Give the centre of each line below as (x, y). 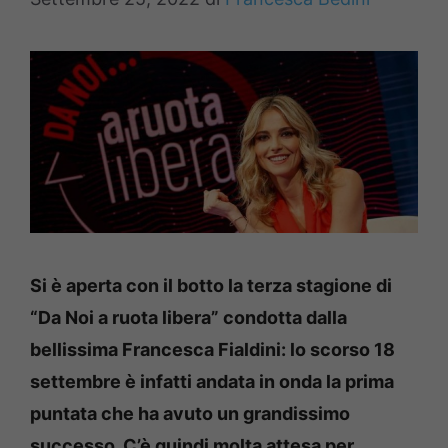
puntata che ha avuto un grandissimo (190, 413)
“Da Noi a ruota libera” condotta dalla (188, 317)
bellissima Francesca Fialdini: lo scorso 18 (212, 349)
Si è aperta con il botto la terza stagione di (211, 285)
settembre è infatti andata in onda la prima (212, 381)
